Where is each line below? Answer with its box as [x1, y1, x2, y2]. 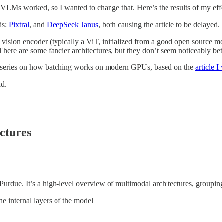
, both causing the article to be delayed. [98, 20, 220, 29]
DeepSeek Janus [47, 20, 98, 29]
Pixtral [9, 20, 29, 29]
